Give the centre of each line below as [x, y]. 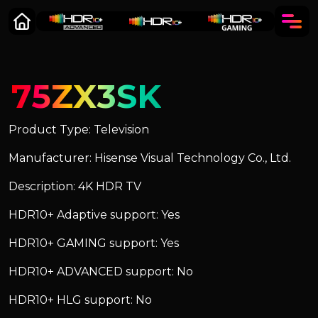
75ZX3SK [86, 96]
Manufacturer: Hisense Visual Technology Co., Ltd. [150, 158]
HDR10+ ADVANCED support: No [101, 272]
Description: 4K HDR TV [75, 186]
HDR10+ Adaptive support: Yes [94, 215]
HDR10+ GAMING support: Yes [94, 243]
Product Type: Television [79, 130]
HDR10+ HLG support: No [80, 300]
